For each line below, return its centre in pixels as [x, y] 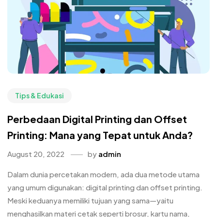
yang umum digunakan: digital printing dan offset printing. [105, 187]
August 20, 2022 [36, 154]
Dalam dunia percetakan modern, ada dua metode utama [103, 174]
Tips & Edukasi [39, 95]
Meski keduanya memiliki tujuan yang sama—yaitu [90, 200]
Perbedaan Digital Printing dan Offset [97, 119]
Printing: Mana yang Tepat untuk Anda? [100, 135]
